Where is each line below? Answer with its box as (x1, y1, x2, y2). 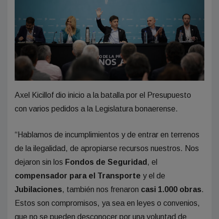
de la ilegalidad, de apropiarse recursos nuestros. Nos (15, 144, 199, 153)
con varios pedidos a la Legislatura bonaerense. (15, 104, 178, 113)
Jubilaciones (15, 185, 62, 194)
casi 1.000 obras (141, 185, 201, 194)
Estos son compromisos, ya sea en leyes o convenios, (15, 198, 200, 207)
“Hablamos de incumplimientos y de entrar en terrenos (15, 130, 199, 139)
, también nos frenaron (62, 185, 141, 194)
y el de (143, 171, 165, 180)
